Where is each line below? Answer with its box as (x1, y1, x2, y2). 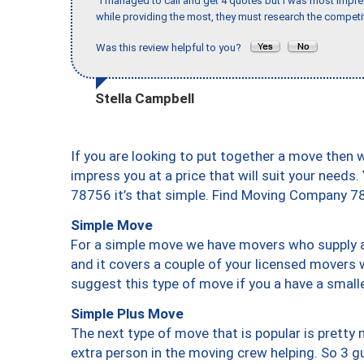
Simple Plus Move (71, 305, 184, 322)
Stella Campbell (95, 89, 194, 106)
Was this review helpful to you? (96, 41, 249, 54)
